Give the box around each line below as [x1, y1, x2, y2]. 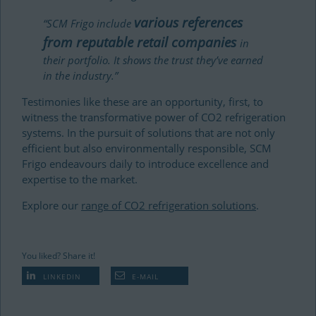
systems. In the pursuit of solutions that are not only [22, 126, 275, 140]
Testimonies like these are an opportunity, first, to [22, 95, 263, 109]
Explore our [22, 198, 81, 212]
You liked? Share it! [22, 250, 95, 262]
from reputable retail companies [43, 33, 240, 51]
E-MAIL [129, 272, 159, 281]
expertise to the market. [22, 172, 138, 186]
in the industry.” [43, 68, 118, 83]
